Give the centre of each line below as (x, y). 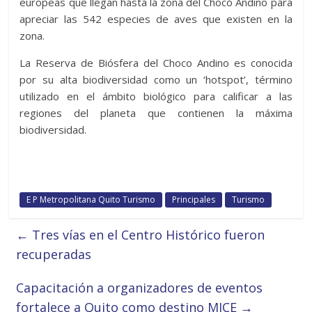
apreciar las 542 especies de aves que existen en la (156, 19)
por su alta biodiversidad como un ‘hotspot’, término (156, 80)
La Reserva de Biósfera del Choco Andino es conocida (156, 63)
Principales (194, 200)
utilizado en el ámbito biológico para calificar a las (156, 96)
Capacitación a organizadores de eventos (140, 288)
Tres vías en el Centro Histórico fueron (147, 235)
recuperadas (54, 255)
